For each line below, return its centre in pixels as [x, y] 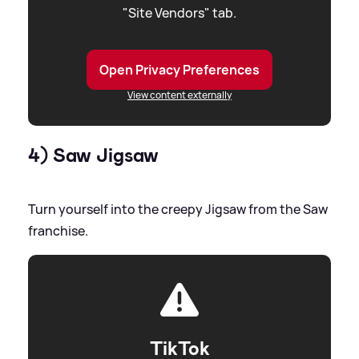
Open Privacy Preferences [179, 70]
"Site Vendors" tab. [179, 13]
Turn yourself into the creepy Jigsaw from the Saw [178, 210]
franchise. [58, 231]
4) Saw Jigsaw [93, 156]
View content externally [179, 95]
